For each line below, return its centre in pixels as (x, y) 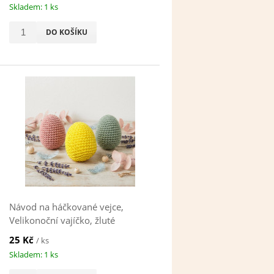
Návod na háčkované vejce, (67, 207)
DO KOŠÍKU (67, 32)
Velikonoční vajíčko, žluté (62, 220)
